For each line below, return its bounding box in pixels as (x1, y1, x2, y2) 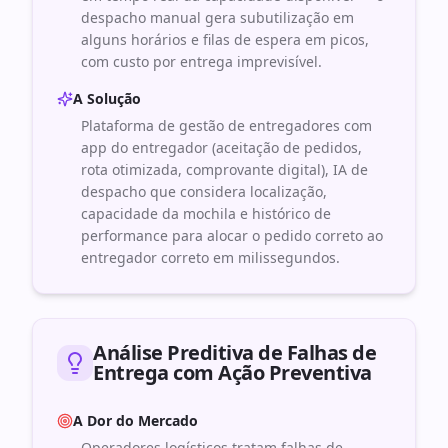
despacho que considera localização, (81, 182, 327, 201)
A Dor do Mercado (73, 411, 198, 430)
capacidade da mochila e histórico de (81, 204, 331, 223)
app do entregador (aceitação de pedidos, (81, 138, 362, 157)
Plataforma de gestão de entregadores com (81, 116, 372, 135)
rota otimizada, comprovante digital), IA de (81, 160, 368, 179)
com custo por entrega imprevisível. (81, 52, 322, 71)
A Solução (73, 89, 141, 108)
